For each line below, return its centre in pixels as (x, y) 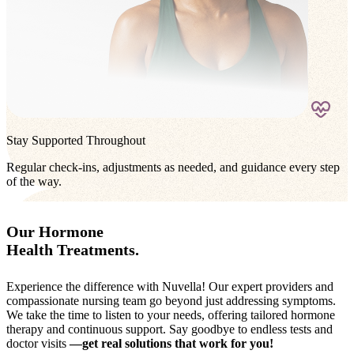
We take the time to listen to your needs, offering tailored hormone (171, 315)
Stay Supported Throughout (76, 141)
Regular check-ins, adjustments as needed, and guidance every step (173, 168)
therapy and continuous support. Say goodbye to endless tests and (169, 330)
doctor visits (38, 344)
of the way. (34, 182)
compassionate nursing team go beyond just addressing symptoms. (171, 301)
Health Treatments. (73, 249)
